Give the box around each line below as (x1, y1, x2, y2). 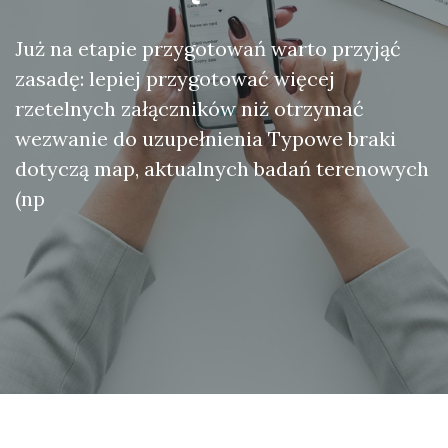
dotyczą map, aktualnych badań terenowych (15, 156, 429, 181)
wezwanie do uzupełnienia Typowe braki (15, 126, 396, 151)
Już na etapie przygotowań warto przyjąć (15, 36, 401, 61)
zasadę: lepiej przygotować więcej (15, 66, 335, 91)
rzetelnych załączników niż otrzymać (15, 96, 364, 121)
